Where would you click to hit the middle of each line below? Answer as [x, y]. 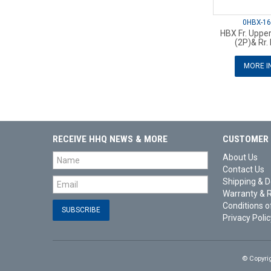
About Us [240, 158]
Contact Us [243, 170]
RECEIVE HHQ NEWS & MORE [110, 139]
